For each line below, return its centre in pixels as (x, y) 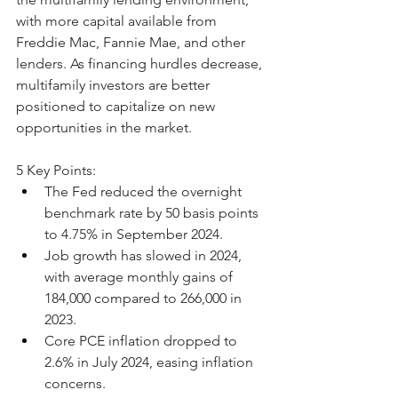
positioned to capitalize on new (117, 106)
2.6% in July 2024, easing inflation (151, 362)
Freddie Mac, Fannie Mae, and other (132, 42)
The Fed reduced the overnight (145, 191)
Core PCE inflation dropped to (143, 340)
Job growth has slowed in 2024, (145, 255)
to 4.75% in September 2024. (134, 234)
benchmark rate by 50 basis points (153, 212)
